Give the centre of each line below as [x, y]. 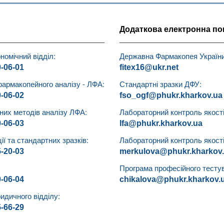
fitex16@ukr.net [149, 67]
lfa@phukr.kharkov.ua [161, 123]
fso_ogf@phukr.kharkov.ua [171, 95]
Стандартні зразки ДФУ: [160, 83]
